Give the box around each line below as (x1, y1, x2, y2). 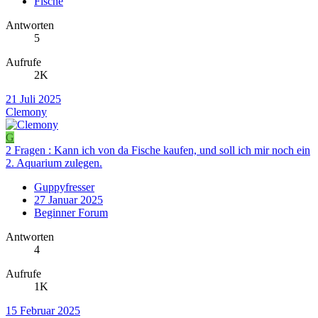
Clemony (6, 105, 47, 118)
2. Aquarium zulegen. (6, 156, 102, 169)
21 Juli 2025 (6, 92, 61, 105)
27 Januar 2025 (34, 193, 103, 206)
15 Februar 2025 (6, 304, 80, 317)
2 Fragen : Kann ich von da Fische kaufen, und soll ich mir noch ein (6, 143, 310, 156)
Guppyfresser (34, 180, 94, 193)
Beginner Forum (34, 206, 108, 219)
